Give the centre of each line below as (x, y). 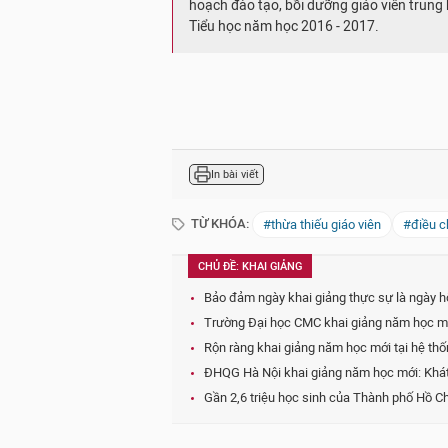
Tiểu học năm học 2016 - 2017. (285, 26)
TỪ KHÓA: (218, 223)
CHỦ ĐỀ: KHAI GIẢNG (250, 266)
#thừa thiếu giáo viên (322, 224)
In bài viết (235, 174)
